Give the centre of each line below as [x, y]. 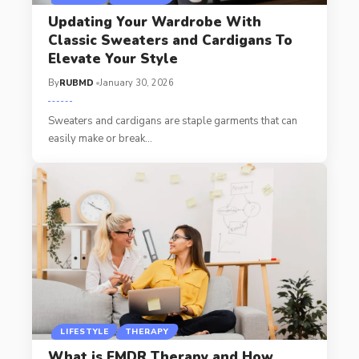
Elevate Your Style [113, 58]
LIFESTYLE [85, 332]
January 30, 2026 [136, 83]
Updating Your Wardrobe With [154, 22]
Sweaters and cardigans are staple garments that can [172, 121]
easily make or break [96, 138]
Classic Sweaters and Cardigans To [170, 40]
